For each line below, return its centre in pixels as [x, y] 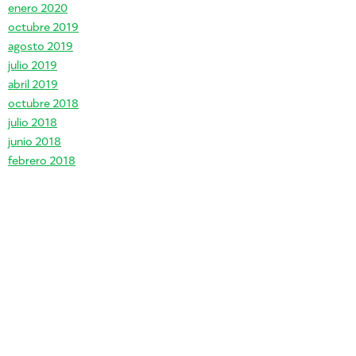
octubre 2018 [43, 102]
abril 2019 [33, 83]
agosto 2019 [41, 45]
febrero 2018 [42, 159]
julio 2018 [33, 121]
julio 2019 [33, 64]
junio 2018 [35, 140]
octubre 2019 [43, 26]
